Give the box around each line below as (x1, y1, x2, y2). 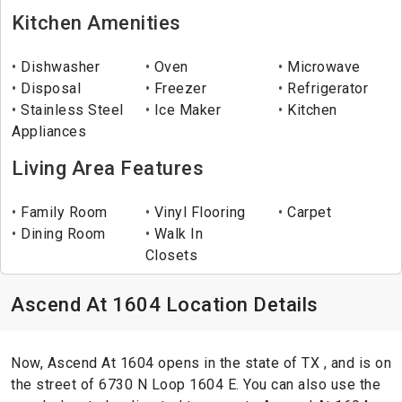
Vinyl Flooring (150, 204, 246, 222)
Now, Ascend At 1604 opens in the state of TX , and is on (11, 354, 391, 372)
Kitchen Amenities (12, 12, 181, 35)
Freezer (150, 80, 207, 98)
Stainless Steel (16, 101, 124, 119)
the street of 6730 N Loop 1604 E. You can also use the (11, 376, 380, 394)
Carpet (283, 204, 332, 222)
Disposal (16, 80, 81, 98)
